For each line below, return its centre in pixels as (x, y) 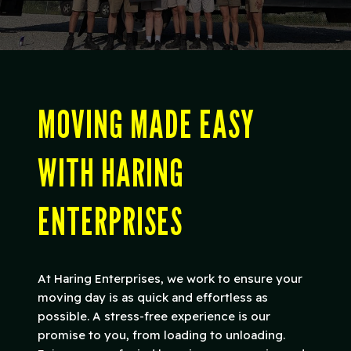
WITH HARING (111, 172)
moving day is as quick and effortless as (153, 297)
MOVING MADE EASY (146, 124)
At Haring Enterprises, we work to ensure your (170, 278)
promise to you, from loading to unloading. (161, 335)
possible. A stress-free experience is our (154, 316)
